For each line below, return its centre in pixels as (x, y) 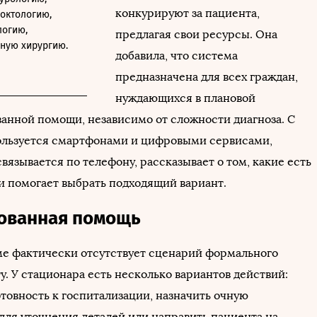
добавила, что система (177, 55)
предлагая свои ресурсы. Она (196, 34)
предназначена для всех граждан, (207, 76)
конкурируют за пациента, (188, 13)
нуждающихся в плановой (185, 98)
